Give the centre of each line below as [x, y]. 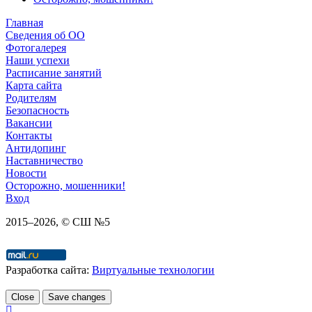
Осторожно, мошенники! [65, 185]
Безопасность [37, 110]
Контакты [29, 135]
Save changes [77, 297]
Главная [24, 22]
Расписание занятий [54, 72]
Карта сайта [34, 85]
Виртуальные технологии [153, 270]
